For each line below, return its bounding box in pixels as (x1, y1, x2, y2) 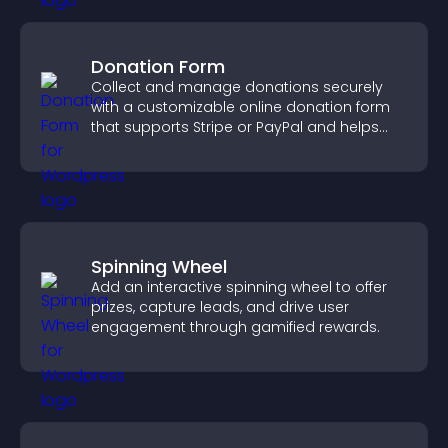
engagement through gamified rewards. (91, 317, 380, 337)
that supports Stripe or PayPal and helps (91, 117, 379, 137)
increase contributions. (91, 137, 255, 157)
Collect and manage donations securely (91, 77, 383, 97)
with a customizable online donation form (91, 97, 390, 117)
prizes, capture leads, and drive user (91, 297, 349, 317)
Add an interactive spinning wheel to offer (91, 277, 387, 297)
